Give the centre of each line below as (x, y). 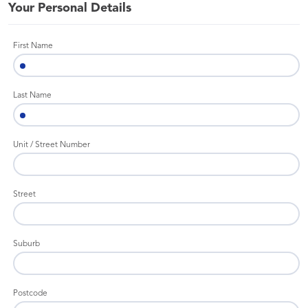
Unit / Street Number (52, 145)
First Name (33, 46)
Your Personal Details (70, 8)
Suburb (26, 244)
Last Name (32, 96)
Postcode (30, 294)
